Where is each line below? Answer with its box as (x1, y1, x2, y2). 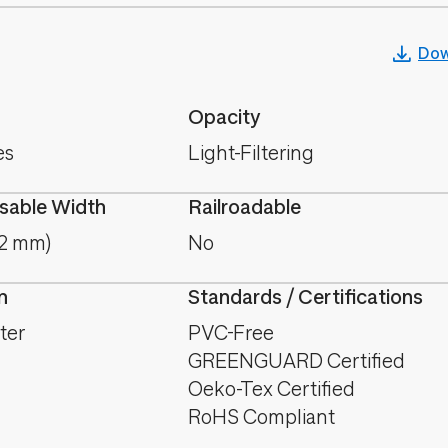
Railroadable (188, 196, 301, 219)
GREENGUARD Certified (188, 350, 405, 373)
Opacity (188, 106, 261, 129)
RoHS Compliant (188, 406, 335, 429)
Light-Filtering (188, 142, 314, 165)
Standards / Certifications (188, 286, 423, 309)
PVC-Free (188, 322, 274, 345)
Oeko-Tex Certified (188, 378, 355, 401)
